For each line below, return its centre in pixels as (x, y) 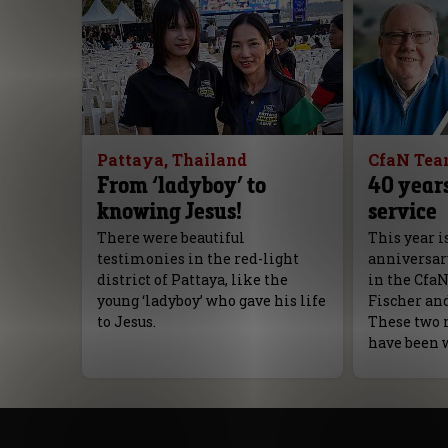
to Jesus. (126, 322)
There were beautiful (170, 238)
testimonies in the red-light (197, 259)
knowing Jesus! (169, 211)
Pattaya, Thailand (171, 160)
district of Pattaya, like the (192, 280)
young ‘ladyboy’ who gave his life (211, 301)
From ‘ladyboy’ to (181, 185)
